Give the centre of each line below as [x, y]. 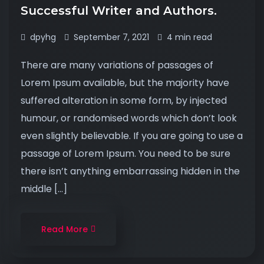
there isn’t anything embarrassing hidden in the [130, 171]
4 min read [189, 37]
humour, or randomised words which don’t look [129, 118]
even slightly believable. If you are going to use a [132, 136]
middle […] [44, 189]
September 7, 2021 [111, 37]
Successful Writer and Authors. [121, 11]
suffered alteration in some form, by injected [124, 100]
